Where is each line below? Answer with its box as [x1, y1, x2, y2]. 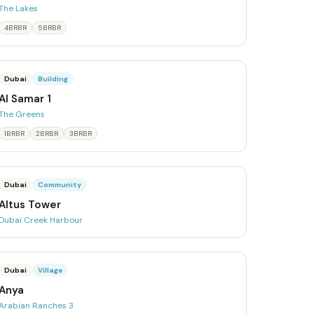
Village [38, 266, 63, 275]
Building [38, 74, 69, 83]
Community [38, 180, 82, 189]
